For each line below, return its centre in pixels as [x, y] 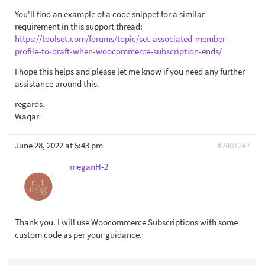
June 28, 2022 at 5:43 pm [59, 145]
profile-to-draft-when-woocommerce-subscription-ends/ [118, 51]
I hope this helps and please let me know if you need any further [130, 71]
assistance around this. [57, 84]
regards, [30, 104]
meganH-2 [89, 167]
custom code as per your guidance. [78, 235]
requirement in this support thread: [79, 26]
